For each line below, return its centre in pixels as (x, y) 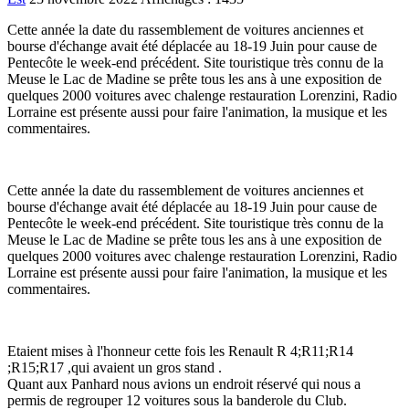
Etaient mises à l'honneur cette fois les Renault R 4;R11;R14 (180, 351)
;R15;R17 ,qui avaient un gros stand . (115, 367)
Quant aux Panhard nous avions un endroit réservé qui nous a (184, 383)
